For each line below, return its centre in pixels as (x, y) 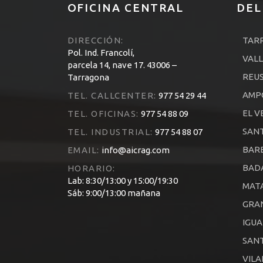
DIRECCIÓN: (95, 41)
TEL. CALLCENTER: (112, 96)
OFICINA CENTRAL (125, 8)
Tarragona (88, 77)
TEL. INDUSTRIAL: (110, 132)
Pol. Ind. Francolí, (101, 53)
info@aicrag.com (134, 150)
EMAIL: (83, 150)
